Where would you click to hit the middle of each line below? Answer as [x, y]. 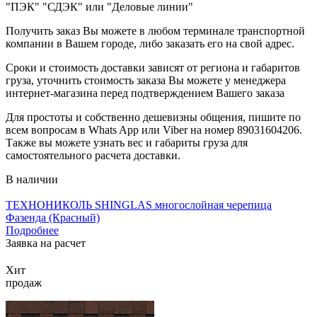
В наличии [32, 179]
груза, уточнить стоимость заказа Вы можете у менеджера [146, 80]
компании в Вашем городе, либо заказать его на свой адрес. [150, 43]
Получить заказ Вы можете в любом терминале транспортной [155, 30]
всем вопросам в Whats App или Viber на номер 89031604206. [154, 129]
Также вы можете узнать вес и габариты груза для [127, 142]
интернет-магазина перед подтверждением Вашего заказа [145, 93]
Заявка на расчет [46, 243]
